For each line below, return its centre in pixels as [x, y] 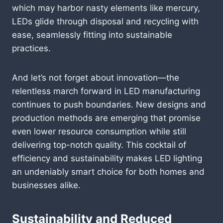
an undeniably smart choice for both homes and [108, 171]
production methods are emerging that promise [106, 118]
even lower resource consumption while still [99, 131]
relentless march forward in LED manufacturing [106, 91]
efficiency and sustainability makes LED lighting [107, 158]
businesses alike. [46, 185]
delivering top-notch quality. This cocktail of [99, 145]
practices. [31, 48]
